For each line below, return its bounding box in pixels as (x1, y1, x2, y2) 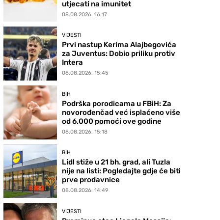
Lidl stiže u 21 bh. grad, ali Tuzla (62, 158, 171, 167)
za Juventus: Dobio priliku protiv (62, 49, 176, 58)
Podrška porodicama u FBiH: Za (62, 99, 172, 108)
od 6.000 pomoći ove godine (62, 116, 162, 126)
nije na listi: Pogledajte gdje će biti (62, 166, 181, 176)
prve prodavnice (62, 175, 120, 185)
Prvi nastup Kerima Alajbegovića (62, 40, 177, 50)
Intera (62, 58, 83, 67)
